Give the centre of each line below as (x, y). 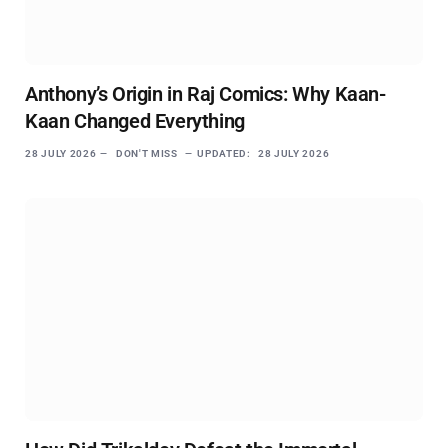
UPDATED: (224, 153)
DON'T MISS (146, 153)
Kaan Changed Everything (135, 120)
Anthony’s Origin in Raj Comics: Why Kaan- (205, 93)
